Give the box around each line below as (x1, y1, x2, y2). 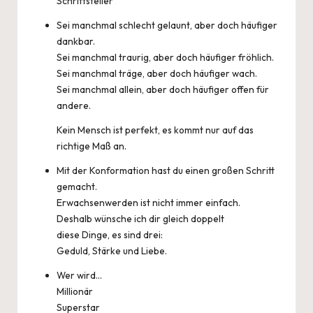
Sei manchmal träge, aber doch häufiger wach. (57, 67, 257, 80)
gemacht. (57, 180, 97, 193)
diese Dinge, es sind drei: (57, 228, 163, 241)
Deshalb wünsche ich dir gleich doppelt (57, 212, 224, 225)
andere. (57, 99, 91, 112)
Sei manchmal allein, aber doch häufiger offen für (57, 83, 269, 96)
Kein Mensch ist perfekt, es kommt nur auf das (57, 124, 254, 136)
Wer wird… (57, 269, 102, 282)
